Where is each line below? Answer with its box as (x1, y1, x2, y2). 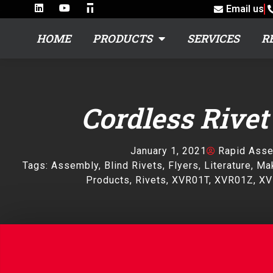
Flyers (168, 160, 199, 172)
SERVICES (187, 31, 239, 46)
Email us (226, 3, 264, 15)
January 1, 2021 (130, 145, 207, 157)
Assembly (51, 160, 99, 172)
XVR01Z (214, 174, 253, 186)
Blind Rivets (104, 160, 163, 172)
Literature (204, 160, 251, 172)
